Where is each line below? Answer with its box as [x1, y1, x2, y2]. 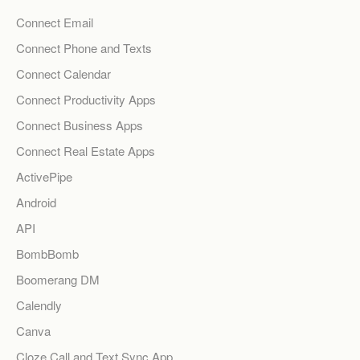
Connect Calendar [16, 65, 111, 83]
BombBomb [16, 245, 79, 263]
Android [16, 194, 56, 211]
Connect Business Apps [16, 117, 143, 134]
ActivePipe [16, 168, 72, 186]
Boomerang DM [16, 271, 100, 288]
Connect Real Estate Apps [16, 142, 155, 160]
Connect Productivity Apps [16, 91, 156, 108]
